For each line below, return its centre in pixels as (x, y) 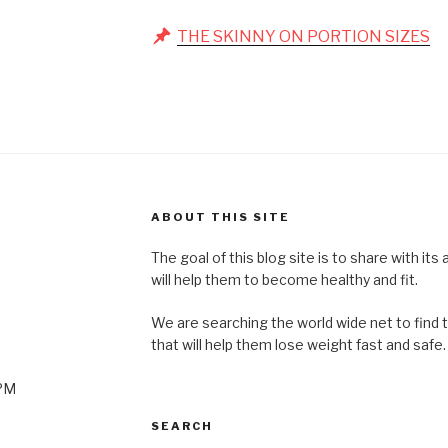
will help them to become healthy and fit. (284, 279)
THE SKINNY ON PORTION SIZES (303, 36)
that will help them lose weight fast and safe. (298, 344)
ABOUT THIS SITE (220, 216)
